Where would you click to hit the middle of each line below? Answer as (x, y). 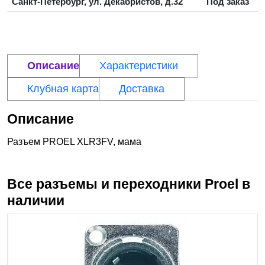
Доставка (142, 89)
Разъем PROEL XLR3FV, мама (74, 142)
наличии (36, 201)
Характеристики (139, 66)
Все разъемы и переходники (106, 184)
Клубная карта (63, 89)
